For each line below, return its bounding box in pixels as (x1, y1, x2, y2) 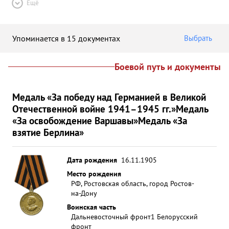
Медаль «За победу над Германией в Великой (12, 90, 206, 103)
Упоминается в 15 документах (12, 33, 120, 43)
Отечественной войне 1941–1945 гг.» (12, 102, 176, 115)
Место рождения (67, 169, 121, 178)
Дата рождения (67, 155, 117, 165)
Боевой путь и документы (114, 61, 221, 73)
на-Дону (71, 188, 97, 198)
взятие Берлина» (12, 126, 84, 139)
